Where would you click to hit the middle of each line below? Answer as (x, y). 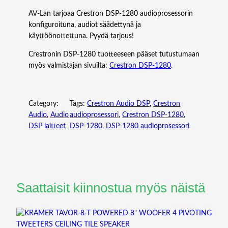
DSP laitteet (47, 126)
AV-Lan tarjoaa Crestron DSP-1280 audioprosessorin (111, 13)
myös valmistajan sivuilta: (69, 65)
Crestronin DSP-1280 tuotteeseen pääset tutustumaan (114, 54)
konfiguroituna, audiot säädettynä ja (85, 25)
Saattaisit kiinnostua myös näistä (111, 188)
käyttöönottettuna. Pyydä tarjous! (81, 36)
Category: (44, 104)
